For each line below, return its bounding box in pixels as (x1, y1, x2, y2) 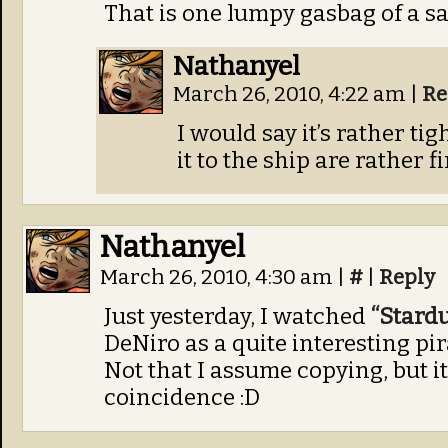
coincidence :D (104, 384, 260, 411)
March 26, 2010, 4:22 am (173, 82, 410, 107)
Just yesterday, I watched (104, 303, 371, 330)
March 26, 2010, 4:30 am (100, 265, 337, 290)
